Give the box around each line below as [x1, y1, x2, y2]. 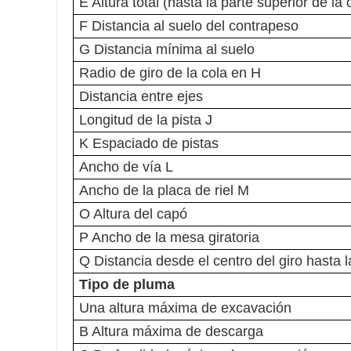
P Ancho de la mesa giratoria [79, 230, 259, 246]
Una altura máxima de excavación [79, 300, 291, 317]
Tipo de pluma [79, 277, 175, 293]
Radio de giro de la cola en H [79, 65, 261, 81]
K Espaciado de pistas [79, 136, 219, 152]
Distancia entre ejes [79, 89, 203, 105]
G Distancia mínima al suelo [79, 42, 255, 58]
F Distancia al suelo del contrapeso [79, 18, 299, 34]
